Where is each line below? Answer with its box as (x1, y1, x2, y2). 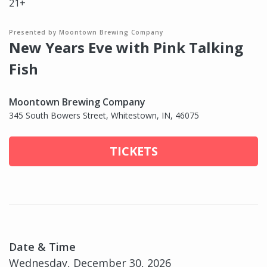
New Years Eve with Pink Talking (9, 38, 243, 58)
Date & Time (9, 240, 76, 254)
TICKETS (109, 143, 158, 160)
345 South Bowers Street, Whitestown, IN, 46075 (9, 110, 199, 122)
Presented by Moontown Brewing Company (9, 28, 163, 37)
